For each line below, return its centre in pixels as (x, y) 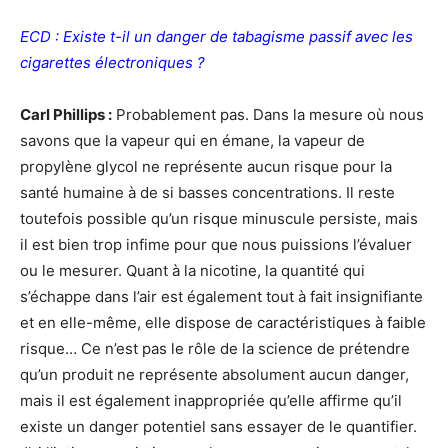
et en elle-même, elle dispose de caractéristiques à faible (223, 322)
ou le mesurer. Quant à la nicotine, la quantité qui (192, 270)
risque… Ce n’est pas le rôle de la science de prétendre (215, 348)
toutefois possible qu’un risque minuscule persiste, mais (219, 218)
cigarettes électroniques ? (112, 62)
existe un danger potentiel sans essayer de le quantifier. (218, 426)
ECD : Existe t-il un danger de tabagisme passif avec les (216, 36)
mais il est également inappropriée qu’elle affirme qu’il (211, 400)
